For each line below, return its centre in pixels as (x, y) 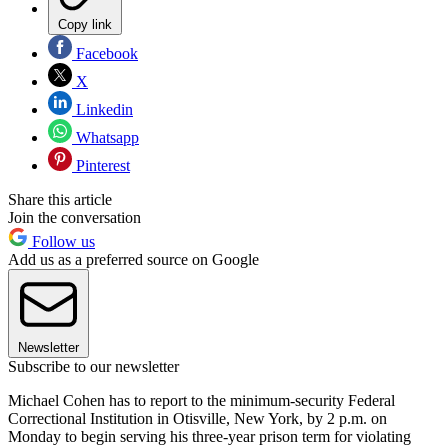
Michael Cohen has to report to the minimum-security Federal (201, 400)
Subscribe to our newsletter (93, 366)
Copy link (85, 24)
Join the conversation (74, 217)
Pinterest (101, 165)
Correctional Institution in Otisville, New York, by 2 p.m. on (197, 418)
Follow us (61, 241)
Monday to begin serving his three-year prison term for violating (209, 436)
